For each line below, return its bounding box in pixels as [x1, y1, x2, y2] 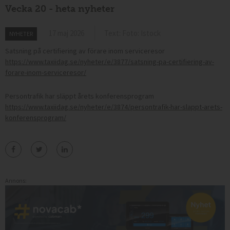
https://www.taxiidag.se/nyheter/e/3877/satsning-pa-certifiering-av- [5, 57, 214, 67]
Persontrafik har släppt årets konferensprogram [5, 91, 154, 101]
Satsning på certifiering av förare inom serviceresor [5, 46, 165, 56]
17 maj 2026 [49, 28, 84, 39]
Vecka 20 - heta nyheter [5, 3, 114, 15]
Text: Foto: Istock [104, 28, 161, 39]
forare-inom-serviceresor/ [5, 68, 86, 78]
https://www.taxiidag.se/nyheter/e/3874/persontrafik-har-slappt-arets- [5, 102, 222, 112]
